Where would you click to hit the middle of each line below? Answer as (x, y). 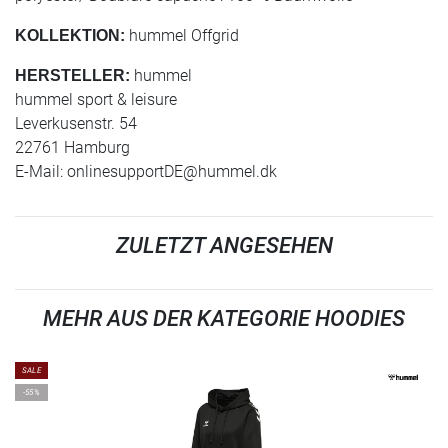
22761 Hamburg (72, 147)
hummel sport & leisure (96, 99)
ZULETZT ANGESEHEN (224, 245)
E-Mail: (41, 171)
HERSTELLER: (72, 75)
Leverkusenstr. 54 (76, 123)
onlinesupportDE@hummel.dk (172, 171)
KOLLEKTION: (70, 35)
